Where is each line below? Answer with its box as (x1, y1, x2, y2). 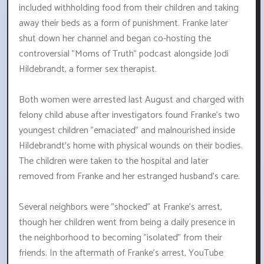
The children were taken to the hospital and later (19, 153, 209, 170)
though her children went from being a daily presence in (19, 214, 235, 231)
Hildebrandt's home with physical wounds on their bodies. (19, 138, 243, 154)
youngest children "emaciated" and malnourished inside (19, 123, 235, 139)
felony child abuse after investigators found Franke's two (19, 107, 240, 124)
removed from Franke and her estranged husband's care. (19, 169, 240, 185)
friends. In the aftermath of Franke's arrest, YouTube (19, 245, 223, 262)
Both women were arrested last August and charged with (19, 92, 244, 108)
